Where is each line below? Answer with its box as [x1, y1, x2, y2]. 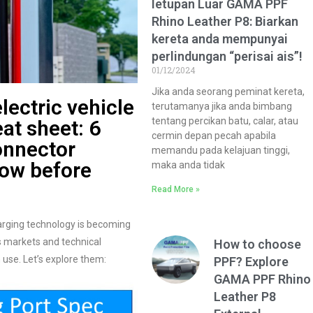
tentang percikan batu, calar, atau [152, 115, 299, 126]
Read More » [152, 184, 201, 194]
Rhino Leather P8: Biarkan [152, 14, 299, 29]
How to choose [214, 237, 302, 252]
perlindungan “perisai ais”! [152, 49, 303, 64]
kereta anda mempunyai [152, 31, 289, 46]
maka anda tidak [152, 159, 226, 170]
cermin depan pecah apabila [152, 130, 277, 141]
